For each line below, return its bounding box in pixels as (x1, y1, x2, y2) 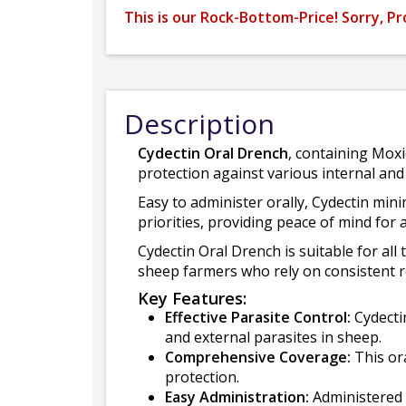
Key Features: (138, 287, 246, 309)
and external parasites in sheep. (165, 327, 382, 347)
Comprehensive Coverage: (165, 347, 351, 367)
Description (124, 105, 275, 142)
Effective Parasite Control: (165, 307, 351, 327)
